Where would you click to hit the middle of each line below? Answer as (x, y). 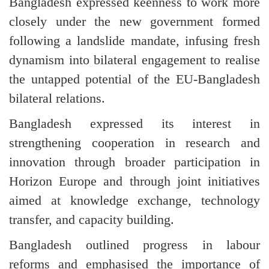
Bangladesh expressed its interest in (134, 123)
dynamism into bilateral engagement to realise (134, 59)
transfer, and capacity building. (92, 219)
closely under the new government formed (134, 21)
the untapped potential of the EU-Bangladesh (134, 79)
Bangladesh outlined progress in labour (134, 244)
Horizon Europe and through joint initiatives (134, 181)
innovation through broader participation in (134, 162)
